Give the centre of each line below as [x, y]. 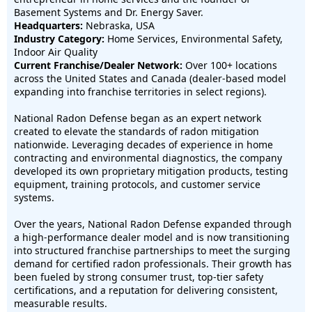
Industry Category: [59, 39]
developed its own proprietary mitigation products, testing [151, 171]
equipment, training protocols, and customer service [137, 184]
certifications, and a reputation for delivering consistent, [146, 290]
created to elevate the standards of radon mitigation [136, 131]
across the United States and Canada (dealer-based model [150, 78]
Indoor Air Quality [56, 52]
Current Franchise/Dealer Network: [98, 65]
